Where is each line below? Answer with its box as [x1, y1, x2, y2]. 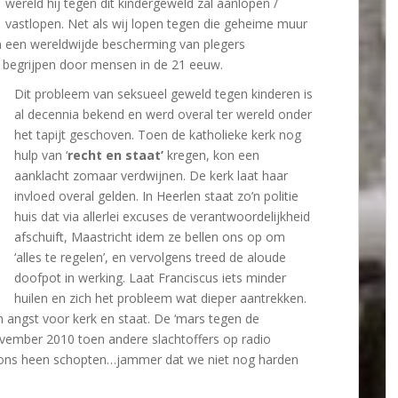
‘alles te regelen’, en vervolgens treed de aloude [14, 249, 286, 266]
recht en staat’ [68, 147, 163, 163]
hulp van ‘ [14, 147, 68, 163]
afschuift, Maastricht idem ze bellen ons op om [14, 228, 285, 245]
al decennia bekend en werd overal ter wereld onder [14, 106, 312, 123]
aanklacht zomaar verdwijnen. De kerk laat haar [14, 167, 288, 184]
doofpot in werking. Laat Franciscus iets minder [14, 269, 286, 286]
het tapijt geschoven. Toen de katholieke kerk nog [14, 126, 301, 143]
